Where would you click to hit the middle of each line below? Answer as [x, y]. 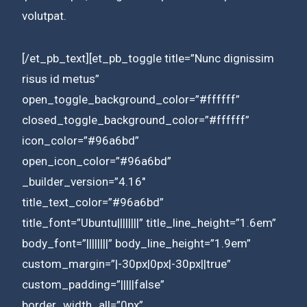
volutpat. [44, 15]
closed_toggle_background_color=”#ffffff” [136, 120]
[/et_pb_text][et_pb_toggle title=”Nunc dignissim [148, 58]
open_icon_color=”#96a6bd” [97, 161]
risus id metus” [61, 78]
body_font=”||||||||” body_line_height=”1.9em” [136, 243]
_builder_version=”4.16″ [84, 181]
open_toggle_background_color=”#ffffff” [131, 99]
